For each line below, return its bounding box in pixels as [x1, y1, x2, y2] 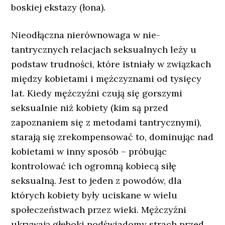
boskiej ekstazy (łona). [11, 2, 106, 13]
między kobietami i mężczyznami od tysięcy [11, 73, 202, 84]
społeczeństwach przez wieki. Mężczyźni [11, 204, 187, 215]
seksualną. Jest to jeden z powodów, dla [11, 175, 182, 186]
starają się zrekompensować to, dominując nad [11, 131, 214, 143]
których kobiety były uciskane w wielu [11, 189, 178, 201]
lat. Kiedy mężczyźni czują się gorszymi [11, 87, 183, 99]
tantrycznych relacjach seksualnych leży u [11, 44, 197, 55]
